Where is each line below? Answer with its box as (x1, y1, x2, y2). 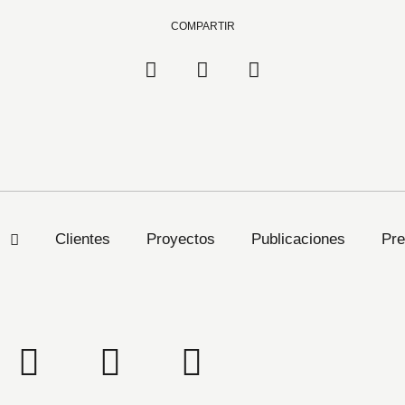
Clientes (54, 231, 110, 248)
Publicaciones (250, 231, 345, 248)
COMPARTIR (170, 20, 235, 33)
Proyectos (146, 231, 215, 248)
